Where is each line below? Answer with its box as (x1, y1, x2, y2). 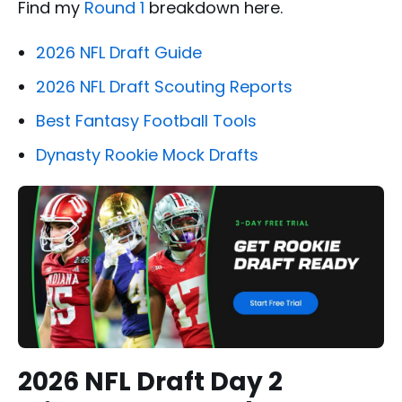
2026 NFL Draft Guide (36, 41, 202, 65)
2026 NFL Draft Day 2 (18, 363, 283, 399)
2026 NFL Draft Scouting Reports (36, 75, 293, 99)
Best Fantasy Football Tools (36, 109, 257, 133)
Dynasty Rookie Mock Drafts (36, 144, 258, 167)
